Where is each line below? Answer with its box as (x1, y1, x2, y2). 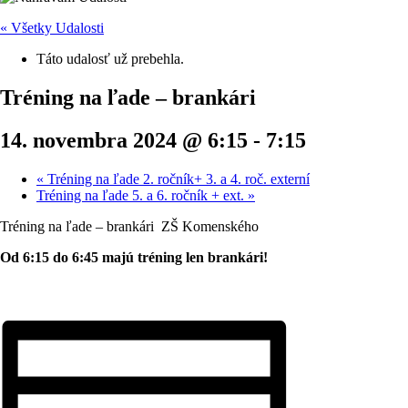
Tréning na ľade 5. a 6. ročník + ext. (36, 187, 248, 203)
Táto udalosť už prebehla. (36, 51, 184, 66)
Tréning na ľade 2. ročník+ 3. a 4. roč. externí (44, 170, 310, 187)
